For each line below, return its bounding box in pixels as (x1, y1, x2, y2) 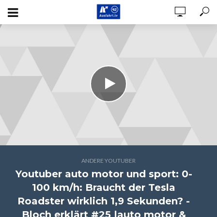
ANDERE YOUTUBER (81, 157, 136, 164)
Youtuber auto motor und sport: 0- (15, 168, 192, 180)
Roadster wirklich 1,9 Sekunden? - (17, 195, 190, 207)
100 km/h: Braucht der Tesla (32, 182, 175, 193)
